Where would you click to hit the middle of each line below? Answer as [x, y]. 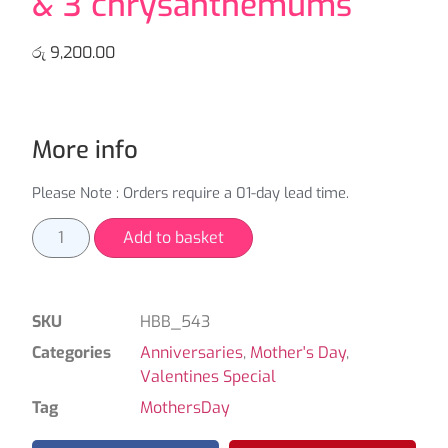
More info [85, 149]
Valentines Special [208, 377]
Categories [71, 353]
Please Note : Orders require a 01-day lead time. [190, 192]
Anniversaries [191, 353]
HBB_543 [175, 322]
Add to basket [174, 238]
